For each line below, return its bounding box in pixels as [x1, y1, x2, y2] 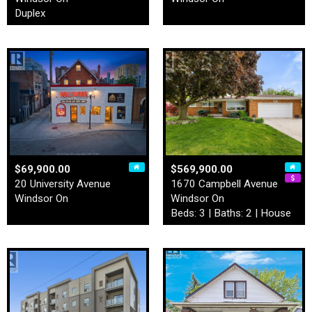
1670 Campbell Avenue [171, 178, 278, 191]
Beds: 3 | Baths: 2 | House [171, 207, 291, 220]
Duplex [15, 7, 46, 20]
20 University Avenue [15, 178, 111, 191]
